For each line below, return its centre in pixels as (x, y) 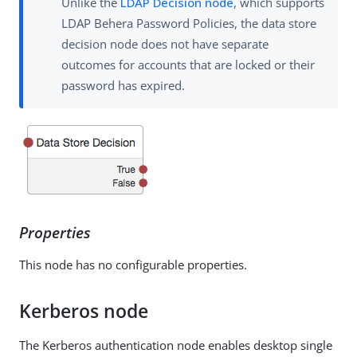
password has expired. (123, 85)
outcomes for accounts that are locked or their (188, 64)
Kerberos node (84, 311)
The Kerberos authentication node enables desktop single (176, 345)
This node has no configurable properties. (133, 264)
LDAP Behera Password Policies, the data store (189, 23)
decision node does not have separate (165, 43)
